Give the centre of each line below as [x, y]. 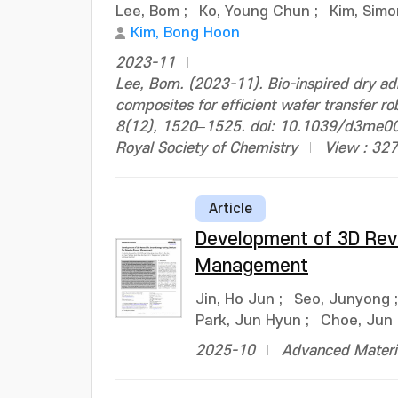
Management [252, 266]
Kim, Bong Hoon [185, 33]
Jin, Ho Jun [235, 299]
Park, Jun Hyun [248, 321]
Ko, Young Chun [255, 12]
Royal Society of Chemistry [207, 148]
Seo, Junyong [342, 299]
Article [231, 209]
